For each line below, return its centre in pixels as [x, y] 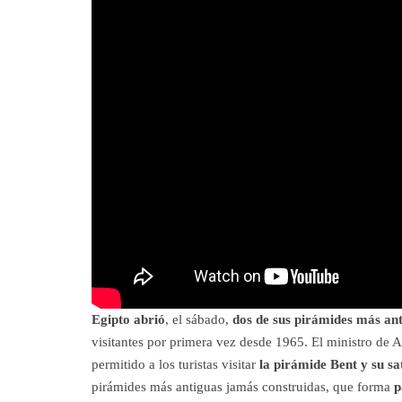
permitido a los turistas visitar [174, 365]
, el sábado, [199, 320]
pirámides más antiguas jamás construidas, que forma [243, 387]
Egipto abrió [128, 320]
